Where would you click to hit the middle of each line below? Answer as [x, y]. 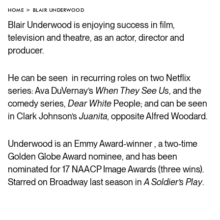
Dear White [91, 103]
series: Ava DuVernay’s [52, 90]
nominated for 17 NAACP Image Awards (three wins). [106, 169]
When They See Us [132, 90]
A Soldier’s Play [173, 182]
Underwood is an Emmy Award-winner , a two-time [103, 143]
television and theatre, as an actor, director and [96, 37]
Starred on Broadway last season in [76, 182]
